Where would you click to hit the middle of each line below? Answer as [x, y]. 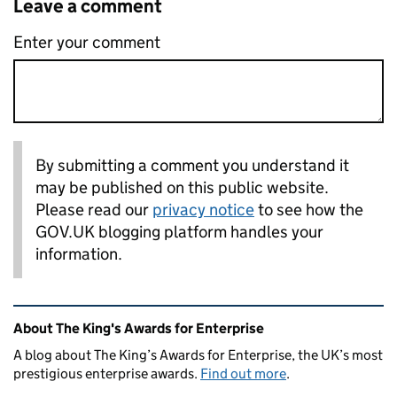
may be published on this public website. [182, 187]
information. [79, 253]
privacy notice [203, 209]
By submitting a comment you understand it [192, 165]
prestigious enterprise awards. [107, 373]
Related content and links [125, 317]
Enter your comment [87, 42]
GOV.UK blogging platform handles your [179, 231]
